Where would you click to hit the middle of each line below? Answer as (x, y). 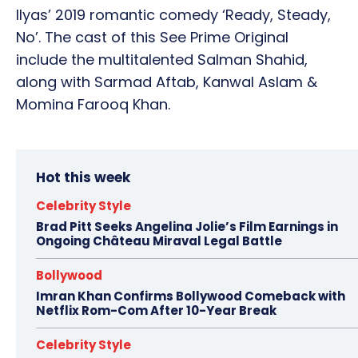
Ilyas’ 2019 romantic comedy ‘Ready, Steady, (173, 15)
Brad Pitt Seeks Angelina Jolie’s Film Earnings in (187, 227)
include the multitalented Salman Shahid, (162, 60)
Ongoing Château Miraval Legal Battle (159, 241)
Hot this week (83, 178)
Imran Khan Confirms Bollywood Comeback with (191, 296)
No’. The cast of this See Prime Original (152, 38)
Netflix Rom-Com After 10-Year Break (156, 311)
